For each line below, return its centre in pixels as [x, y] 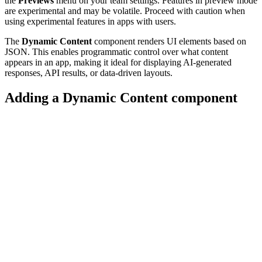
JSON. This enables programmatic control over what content [116, 52]
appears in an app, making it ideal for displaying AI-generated [118, 63]
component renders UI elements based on [169, 42]
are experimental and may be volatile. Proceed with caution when [125, 11]
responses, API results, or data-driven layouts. [89, 73]
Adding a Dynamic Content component [121, 98]
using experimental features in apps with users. [90, 22]
